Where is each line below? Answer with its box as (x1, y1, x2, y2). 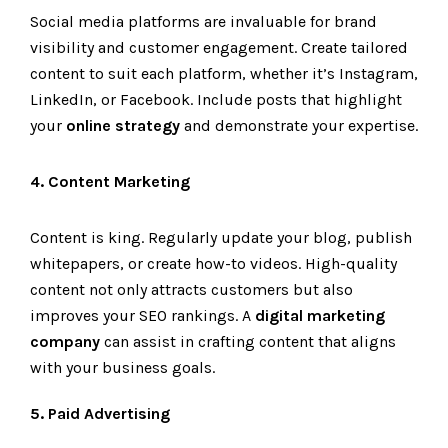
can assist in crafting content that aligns (100, 332, 396, 351)
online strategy (66, 116, 180, 135)
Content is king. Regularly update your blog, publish (30, 228, 412, 247)
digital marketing (255, 306, 385, 325)
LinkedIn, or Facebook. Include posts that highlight (30, 90, 402, 109)
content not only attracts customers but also (30, 280, 353, 299)
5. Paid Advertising (30, 404, 170, 423)
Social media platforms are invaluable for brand (30, 12, 377, 31)
